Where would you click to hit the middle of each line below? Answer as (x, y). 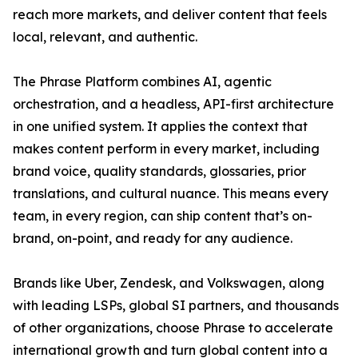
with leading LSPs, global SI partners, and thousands (176, 306)
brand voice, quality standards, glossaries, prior (159, 171)
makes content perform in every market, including (166, 149)
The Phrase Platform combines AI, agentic (142, 82)
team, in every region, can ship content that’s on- (163, 216)
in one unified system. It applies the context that (160, 127)
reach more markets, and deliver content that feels (170, 15)
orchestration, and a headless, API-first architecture (173, 104)
